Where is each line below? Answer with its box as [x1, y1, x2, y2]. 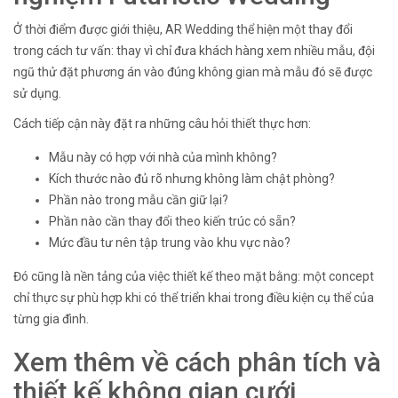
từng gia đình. [13, 312, 89, 327]
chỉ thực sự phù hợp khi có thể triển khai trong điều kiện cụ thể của [13, 291, 374, 306]
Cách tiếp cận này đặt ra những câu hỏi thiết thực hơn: [13, 116, 311, 131]
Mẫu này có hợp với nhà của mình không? [49, 150, 277, 165]
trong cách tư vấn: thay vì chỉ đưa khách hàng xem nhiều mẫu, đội [13, 44, 375, 59]
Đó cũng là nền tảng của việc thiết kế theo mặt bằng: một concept [13, 269, 374, 284]
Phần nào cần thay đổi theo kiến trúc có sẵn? [49, 214, 296, 229]
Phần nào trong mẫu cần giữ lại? [49, 193, 228, 208]
